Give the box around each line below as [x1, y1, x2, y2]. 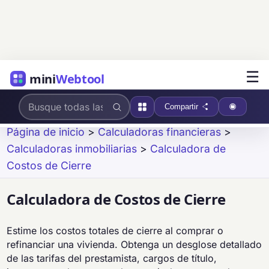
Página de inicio [7, 125, 85, 138]
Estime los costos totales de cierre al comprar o [7, 225, 224, 237]
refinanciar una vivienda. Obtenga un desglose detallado [7, 238, 262, 251]
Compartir [164, 102, 198, 111]
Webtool [55, 70, 104, 87]
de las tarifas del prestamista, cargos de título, [7, 252, 217, 265]
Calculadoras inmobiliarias [7, 142, 138, 155]
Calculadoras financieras [98, 125, 222, 138]
